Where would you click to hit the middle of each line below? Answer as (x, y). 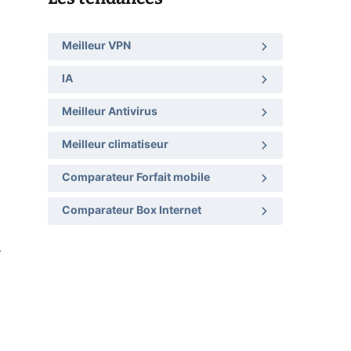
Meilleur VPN (96, 46)
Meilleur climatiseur (115, 145)
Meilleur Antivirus (110, 112)
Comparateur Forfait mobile (136, 178)
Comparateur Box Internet (132, 211)
